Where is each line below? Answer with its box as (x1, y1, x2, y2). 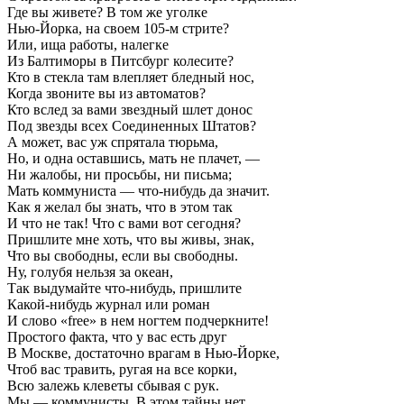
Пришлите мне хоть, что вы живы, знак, (7, 231, 254, 247)
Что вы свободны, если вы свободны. (7, 247, 238, 263)
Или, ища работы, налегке (7, 36, 169, 52)
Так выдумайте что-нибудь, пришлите (7, 280, 242, 296)
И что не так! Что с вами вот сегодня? (7, 215, 241, 231)
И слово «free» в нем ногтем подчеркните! (7, 312, 269, 328)
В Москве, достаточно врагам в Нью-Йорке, (7, 344, 280, 361)
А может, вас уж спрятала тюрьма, (7, 133, 218, 150)
